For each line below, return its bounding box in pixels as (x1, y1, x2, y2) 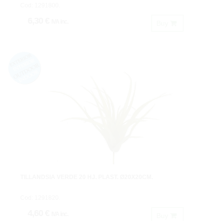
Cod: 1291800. (20, 2, 60, 9)
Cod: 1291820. (20, 194, 60, 201)
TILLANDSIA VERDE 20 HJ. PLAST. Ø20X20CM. (20, 174, 153, 181)
